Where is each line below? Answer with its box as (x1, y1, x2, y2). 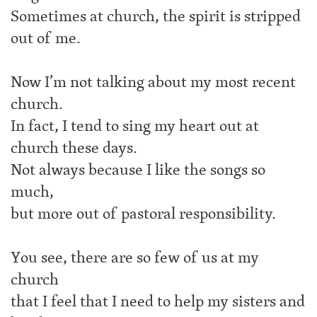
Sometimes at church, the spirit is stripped (11, 4, 301, 28)
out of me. (11, 26, 81, 50)
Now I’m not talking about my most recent (11, 70, 296, 94)
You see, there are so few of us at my (11, 246, 259, 270)
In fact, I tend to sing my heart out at (11, 114, 259, 138)
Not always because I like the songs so (11, 158, 265, 182)
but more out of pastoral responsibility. (11, 202, 276, 226)
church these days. (11, 136, 137, 160)
